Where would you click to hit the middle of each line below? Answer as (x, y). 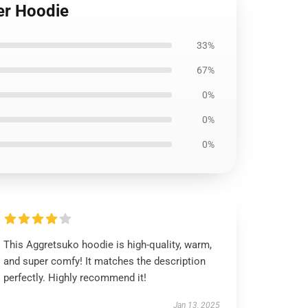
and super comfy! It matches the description (105, 261)
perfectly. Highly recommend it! (75, 278)
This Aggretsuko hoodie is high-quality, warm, (108, 245)
